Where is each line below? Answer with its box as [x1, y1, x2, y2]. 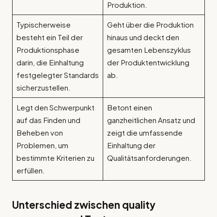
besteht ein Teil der [16, 32, 83, 42]
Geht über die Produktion [107, 20, 194, 30]
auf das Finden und [16, 115, 80, 125]
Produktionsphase [16, 45, 79, 55]
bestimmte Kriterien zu [16, 153, 94, 163]
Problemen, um [16, 140, 68, 150]
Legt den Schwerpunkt [16, 103, 94, 112]
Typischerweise [16, 20, 71, 30]
